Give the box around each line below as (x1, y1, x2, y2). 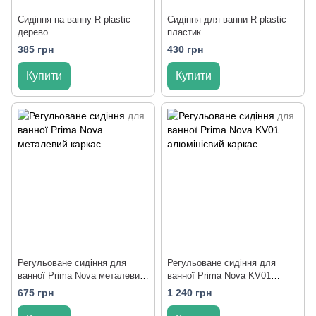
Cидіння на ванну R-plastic (18, 14, 130, 25)
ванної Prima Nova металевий (18, 270, 145, 281)
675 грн (18, 287, 54, 299)
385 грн (18, 44, 54, 56)
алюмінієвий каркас (167, 283, 251, 294)
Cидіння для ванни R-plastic (167, 14, 286, 25)
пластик (167, 27, 201, 37)
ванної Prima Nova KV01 (167, 270, 271, 281)
